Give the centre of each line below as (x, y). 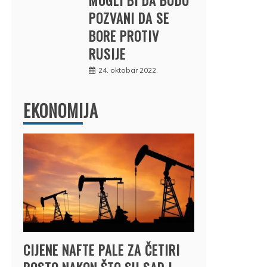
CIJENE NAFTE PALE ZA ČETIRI (102, 249)
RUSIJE (107, 53)
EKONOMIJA (61, 110)
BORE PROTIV (124, 35)
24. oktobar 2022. (128, 70)
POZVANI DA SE (129, 18)
